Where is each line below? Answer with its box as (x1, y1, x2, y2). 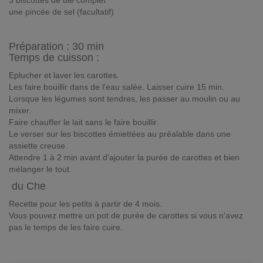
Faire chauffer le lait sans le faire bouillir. (9, 117, 159, 127)
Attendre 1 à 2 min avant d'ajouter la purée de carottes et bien (9, 153, 240, 162)
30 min (72, 41, 104, 52)
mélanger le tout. (9, 164, 72, 174)
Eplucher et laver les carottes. (9, 70, 119, 80)
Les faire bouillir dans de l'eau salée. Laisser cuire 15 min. (9, 82, 224, 92)
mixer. (9, 106, 31, 115)
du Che (9, 180, 46, 192)
